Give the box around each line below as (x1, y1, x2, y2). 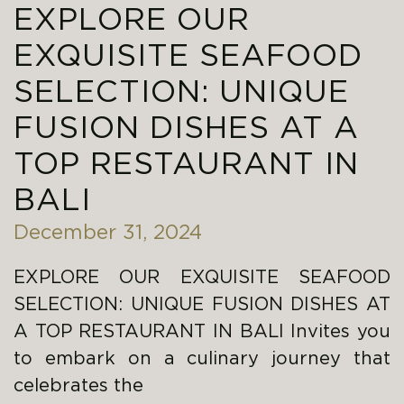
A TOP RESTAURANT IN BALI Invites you (14, 323, 390, 340)
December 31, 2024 (14, 224, 202, 243)
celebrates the (14, 377, 143, 394)
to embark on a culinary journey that (14, 350, 390, 367)
